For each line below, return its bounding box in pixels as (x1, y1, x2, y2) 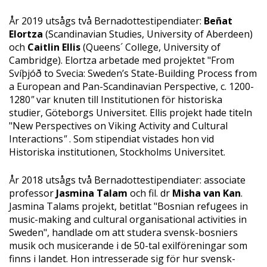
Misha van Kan (172, 186, 241, 200)
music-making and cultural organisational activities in (9, 212, 247, 226)
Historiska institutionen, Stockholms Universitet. (9, 145, 225, 159)
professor (9, 186, 56, 200)
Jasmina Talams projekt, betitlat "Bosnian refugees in (9, 199, 248, 213)
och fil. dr (130, 186, 172, 200)
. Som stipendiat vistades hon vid (67, 132, 214, 145)
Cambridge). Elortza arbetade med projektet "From (9, 53, 234, 67)
